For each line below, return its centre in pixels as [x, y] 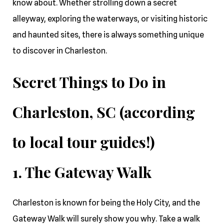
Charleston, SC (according [104, 112]
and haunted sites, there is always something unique [108, 35]
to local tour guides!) [84, 142]
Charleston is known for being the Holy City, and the [106, 203]
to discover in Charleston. [60, 51]
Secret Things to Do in [89, 82]
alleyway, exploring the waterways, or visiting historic [110, 19]
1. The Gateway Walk [82, 172]
